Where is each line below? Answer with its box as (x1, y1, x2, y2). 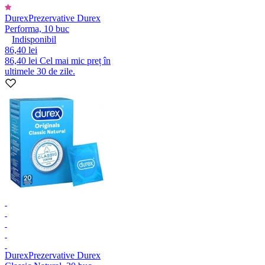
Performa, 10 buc (5, 23, 69, 34)
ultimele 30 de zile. (5, 66, 75, 76)
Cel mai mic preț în (40, 55, 111, 66)
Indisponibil (12, 34, 56, 44)
